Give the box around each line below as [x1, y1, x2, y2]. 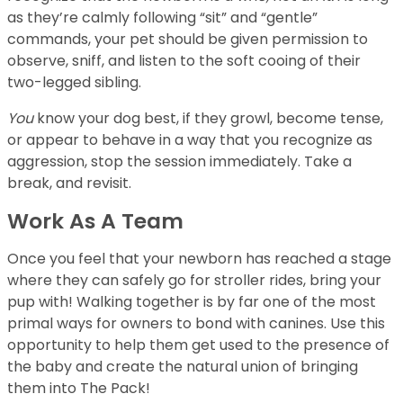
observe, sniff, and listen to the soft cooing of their [7, 50, 361, 71]
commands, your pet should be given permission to [7, 29, 368, 49]
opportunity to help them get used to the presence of [7, 335, 390, 355]
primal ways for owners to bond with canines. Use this [7, 313, 385, 334]
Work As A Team [7, 206, 184, 236]
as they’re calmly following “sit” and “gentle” [7, 7, 318, 28]
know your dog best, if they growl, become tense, [37, 108, 383, 129]
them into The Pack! [7, 378, 150, 399]
